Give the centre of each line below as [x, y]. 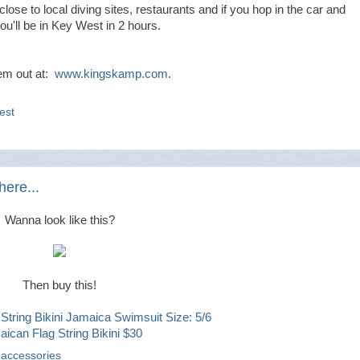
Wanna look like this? [59, 220]
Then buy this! [59, 285]
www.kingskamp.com [111, 74]
